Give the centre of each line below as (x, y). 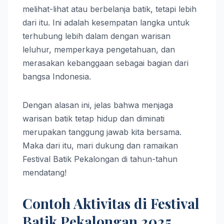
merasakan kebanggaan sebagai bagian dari (105, 63)
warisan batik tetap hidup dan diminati (93, 119)
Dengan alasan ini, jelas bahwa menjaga (98, 105)
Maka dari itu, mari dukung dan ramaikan (100, 146)
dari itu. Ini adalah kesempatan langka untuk (106, 23)
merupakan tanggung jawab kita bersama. (102, 132)
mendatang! (44, 173)
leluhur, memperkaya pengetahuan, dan (99, 50)
